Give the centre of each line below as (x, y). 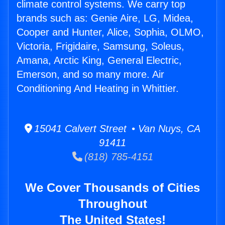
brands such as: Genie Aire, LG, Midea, (105, 18)
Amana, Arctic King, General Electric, (99, 61)
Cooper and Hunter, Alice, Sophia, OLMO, (110, 32)
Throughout (113, 204)
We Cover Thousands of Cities (113, 188)
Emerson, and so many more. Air (90, 75)
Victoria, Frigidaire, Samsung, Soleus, (100, 46)
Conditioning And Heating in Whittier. (98, 89)
